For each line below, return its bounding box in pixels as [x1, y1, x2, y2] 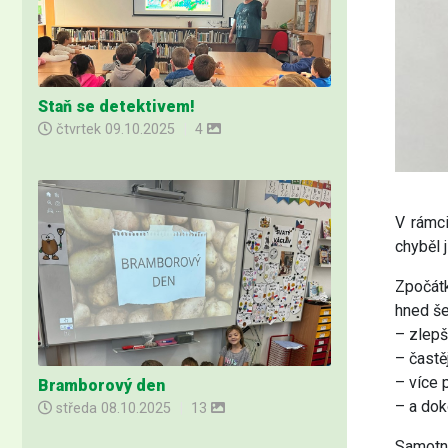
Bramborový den [38, 376, 165, 396]
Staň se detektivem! [38, 96, 195, 116]
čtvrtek [56, 120, 101, 138]
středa [56, 400, 97, 418]
